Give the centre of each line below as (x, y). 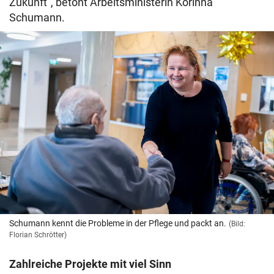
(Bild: (237, 224)
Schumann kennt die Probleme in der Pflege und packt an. (118, 224)
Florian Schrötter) (38, 235)
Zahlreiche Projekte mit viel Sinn (90, 264)
